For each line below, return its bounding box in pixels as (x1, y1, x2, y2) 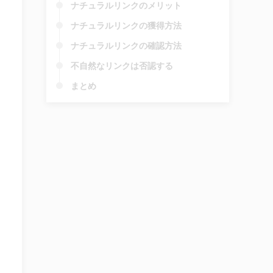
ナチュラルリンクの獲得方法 (71, 20, 182, 30)
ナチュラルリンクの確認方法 (71, 40, 182, 51)
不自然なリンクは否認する (71, 60, 173, 71)
